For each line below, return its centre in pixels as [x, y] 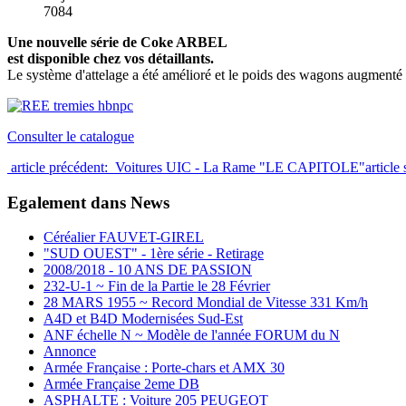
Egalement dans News [88, 202]
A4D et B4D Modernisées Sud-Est [143, 319]
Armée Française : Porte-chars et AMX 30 [164, 368]
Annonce [70, 352]
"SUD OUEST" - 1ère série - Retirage [154, 254]
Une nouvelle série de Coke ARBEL [117, 42]
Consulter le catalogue [71, 136]
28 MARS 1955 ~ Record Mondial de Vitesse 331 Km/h [206, 303]
